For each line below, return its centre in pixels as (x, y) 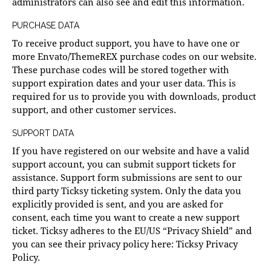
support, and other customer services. (94, 110)
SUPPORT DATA (43, 133)
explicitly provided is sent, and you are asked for (118, 204)
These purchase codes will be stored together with (121, 70)
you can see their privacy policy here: (94, 244)
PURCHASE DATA (46, 26)
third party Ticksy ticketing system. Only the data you (127, 191)
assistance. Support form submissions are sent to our (127, 178)
